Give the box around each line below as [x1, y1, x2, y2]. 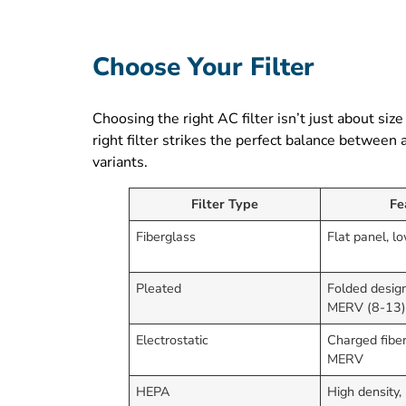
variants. [92, 152, 148, 173]
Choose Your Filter [92, 50, 314, 85]
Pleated [136, 279, 182, 298]
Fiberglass [136, 227, 197, 246]
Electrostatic [136, 331, 209, 350]
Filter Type [191, 195, 258, 214]
